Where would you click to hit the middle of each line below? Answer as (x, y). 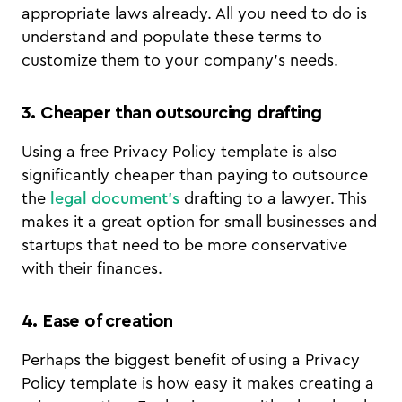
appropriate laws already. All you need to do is (194, 14)
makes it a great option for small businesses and (199, 222)
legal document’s (115, 199)
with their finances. (94, 269)
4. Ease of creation (100, 322)
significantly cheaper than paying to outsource (195, 175)
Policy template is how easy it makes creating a (198, 384)
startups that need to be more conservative (184, 245)
